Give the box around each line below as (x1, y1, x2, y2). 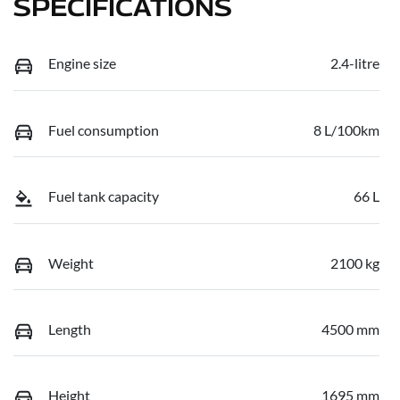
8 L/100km (313, 121, 379, 138)
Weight (48, 254, 94, 271)
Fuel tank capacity (48, 187, 159, 205)
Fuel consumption (48, 121, 159, 138)
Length (48, 321, 91, 337)
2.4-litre (330, 54, 379, 72)
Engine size (48, 54, 116, 72)
